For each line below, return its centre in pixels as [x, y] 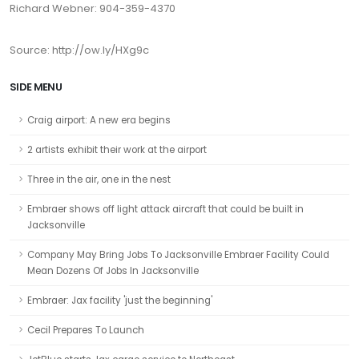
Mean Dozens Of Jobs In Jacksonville [113, 271]
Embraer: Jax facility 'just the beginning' [120, 301]
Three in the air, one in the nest [99, 179]
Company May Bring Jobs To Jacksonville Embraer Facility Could [178, 255]
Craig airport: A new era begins [99, 120]
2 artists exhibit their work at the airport [117, 150]
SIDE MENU [36, 87]
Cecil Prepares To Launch [86, 330]
